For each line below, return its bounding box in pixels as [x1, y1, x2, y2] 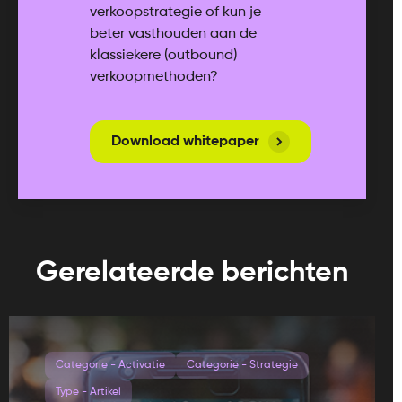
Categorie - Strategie [187, 360, 298, 371]
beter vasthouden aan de [90, 27, 257, 42]
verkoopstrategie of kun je [90, 5, 261, 21]
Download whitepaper [111, 135, 259, 150]
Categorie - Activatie [56, 360, 165, 371]
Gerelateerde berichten [36, 258, 348, 288]
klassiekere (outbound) [90, 48, 237, 64]
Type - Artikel [56, 387, 121, 398]
